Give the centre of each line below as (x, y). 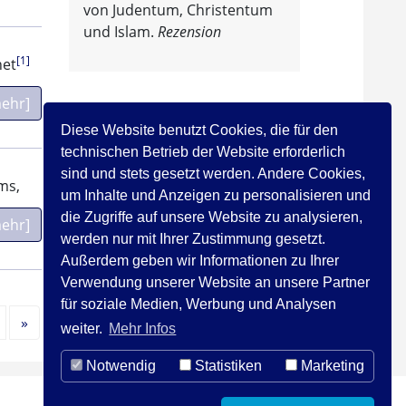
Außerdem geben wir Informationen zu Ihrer (200, 260)
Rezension (189, 32)
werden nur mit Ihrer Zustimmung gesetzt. (193, 238)
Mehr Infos (143, 329)
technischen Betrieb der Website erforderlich (203, 151)
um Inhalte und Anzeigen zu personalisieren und (216, 195)
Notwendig (120, 366)
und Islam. (121, 32)
